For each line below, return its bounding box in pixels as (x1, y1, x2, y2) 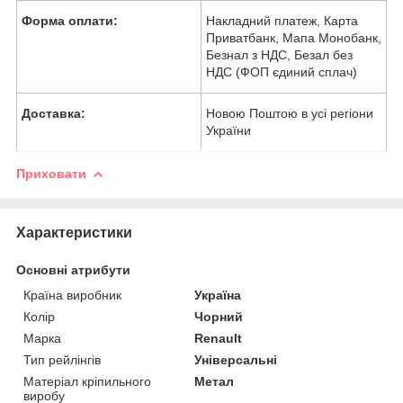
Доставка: (22, 105, 85, 121)
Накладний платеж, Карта (206, 13, 358, 28)
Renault (194, 330, 243, 345)
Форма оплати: (22, 13, 118, 28)
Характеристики (16, 224, 132, 240)
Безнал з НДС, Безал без (206, 47, 353, 62)
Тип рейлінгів (23, 352, 101, 367)
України (206, 122, 251, 138)
